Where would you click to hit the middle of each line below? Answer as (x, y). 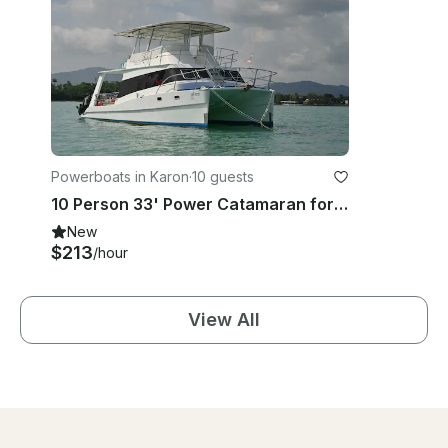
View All (224, 320)
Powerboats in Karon (120, 177)
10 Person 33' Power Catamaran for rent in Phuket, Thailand (341, 204)
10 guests (223, 177)
